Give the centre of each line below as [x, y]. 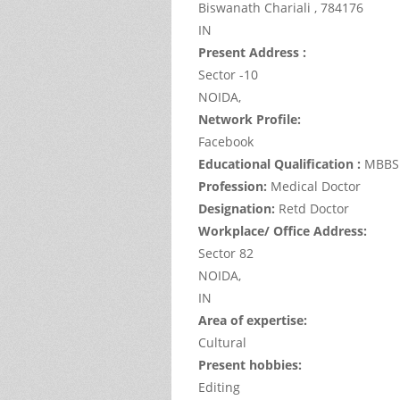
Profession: [234, 186]
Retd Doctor [314, 208]
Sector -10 [228, 74]
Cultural [222, 342]
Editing [219, 387]
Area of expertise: [254, 320]
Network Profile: [251, 119]
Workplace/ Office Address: [284, 230]
